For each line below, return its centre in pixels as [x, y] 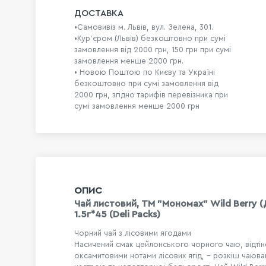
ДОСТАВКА [99, 13]
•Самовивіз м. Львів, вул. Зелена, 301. [144, 27]
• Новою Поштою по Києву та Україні [145, 72]
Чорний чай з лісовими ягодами [133, 233]
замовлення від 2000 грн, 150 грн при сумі [153, 50]
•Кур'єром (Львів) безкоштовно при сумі [150, 39]
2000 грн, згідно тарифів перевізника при [151, 95]
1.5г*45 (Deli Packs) [117, 215]
